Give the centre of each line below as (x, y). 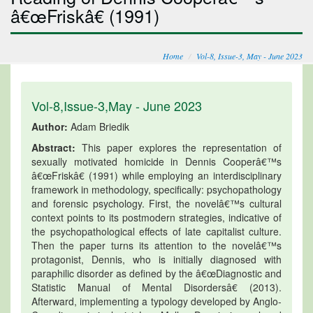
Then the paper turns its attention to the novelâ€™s (156, 245)
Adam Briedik (99, 126)
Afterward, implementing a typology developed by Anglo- (156, 301)
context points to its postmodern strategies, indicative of (156, 217)
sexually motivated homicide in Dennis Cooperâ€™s (156, 161)
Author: (50, 126)
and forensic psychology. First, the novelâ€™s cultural (156, 203)
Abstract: (53, 147)
